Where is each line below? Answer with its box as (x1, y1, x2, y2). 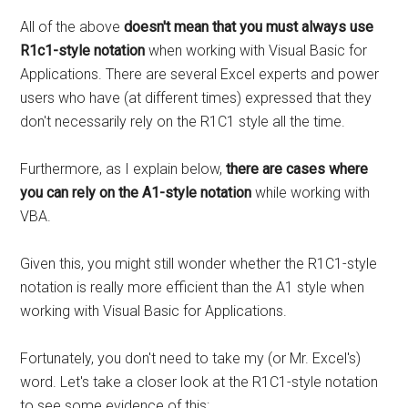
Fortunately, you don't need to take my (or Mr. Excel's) (20, 350, 362, 368)
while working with (251, 184, 371, 202)
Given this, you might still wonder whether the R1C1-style (20, 255, 378, 273)
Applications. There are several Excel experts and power (20, 66, 380, 84)
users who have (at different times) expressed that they (20, 89, 372, 107)
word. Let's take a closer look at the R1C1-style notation (20, 373, 379, 392)
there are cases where (222, 160, 369, 178)
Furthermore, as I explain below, (20, 160, 223, 178)
